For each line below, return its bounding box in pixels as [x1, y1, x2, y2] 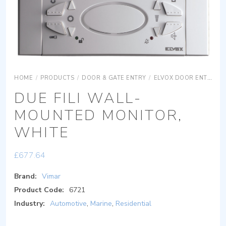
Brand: [14, 171, 37, 181]
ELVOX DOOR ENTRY [153, 74, 207, 82]
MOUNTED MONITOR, [14, 105, 183, 125]
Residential [116, 198, 151, 208]
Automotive [50, 198, 87, 208]
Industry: [14, 198, 45, 208]
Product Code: [14, 185, 64, 195]
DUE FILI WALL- [14, 88, 142, 108]
